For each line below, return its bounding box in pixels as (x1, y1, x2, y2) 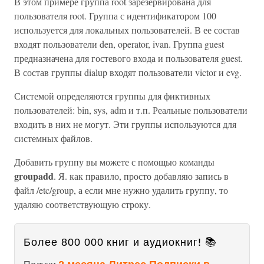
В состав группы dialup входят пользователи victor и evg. (14, 66, 242, 78)
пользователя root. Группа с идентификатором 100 (14, 9, 216, 22)
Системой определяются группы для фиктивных (14, 90, 210, 102)
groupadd (14, 169, 54, 183)
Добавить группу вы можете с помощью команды (14, 156, 214, 168)
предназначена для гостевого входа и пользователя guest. (14, 52, 243, 64)
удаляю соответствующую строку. (14, 198, 151, 210)
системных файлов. (14, 132, 93, 144)
